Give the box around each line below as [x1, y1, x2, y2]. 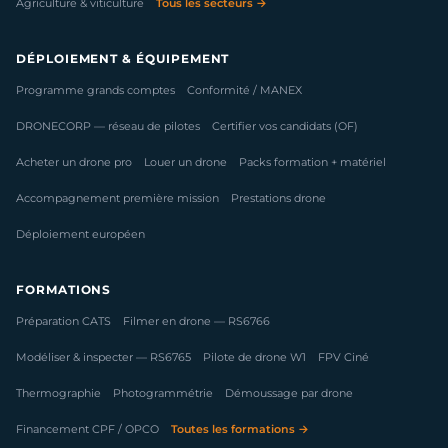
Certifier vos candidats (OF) [212, 119, 358, 134]
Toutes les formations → [171, 422, 309, 437]
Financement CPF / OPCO [16, 422, 159, 437]
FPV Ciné [318, 350, 369, 365]
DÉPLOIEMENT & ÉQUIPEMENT [16, 51, 230, 66]
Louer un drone [144, 155, 227, 170]
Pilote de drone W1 [203, 350, 306, 365]
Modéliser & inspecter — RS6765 [16, 350, 191, 365]
